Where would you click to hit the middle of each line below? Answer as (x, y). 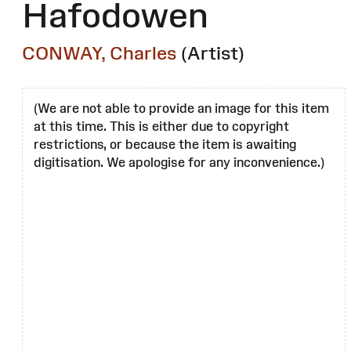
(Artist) (213, 53)
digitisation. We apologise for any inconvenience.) (179, 163)
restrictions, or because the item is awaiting (165, 145)
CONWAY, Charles (100, 53)
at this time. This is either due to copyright (161, 127)
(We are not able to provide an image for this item (181, 109)
